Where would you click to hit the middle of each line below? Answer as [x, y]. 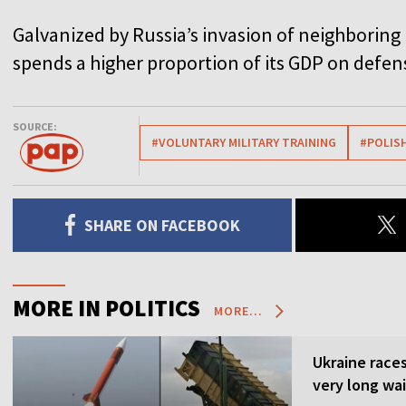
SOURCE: [35, 126]
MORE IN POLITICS [106, 308]
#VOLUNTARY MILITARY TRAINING [244, 142]
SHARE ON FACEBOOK [162, 225]
